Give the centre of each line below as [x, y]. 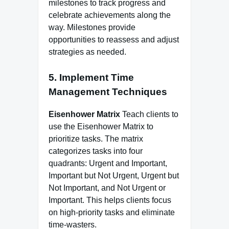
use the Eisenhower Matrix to [101, 127]
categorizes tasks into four [96, 151]
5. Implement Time [91, 77]
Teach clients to [149, 114]
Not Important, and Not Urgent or [107, 188]
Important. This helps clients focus [110, 200]
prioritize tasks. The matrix [96, 139]
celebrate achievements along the [110, 15]
